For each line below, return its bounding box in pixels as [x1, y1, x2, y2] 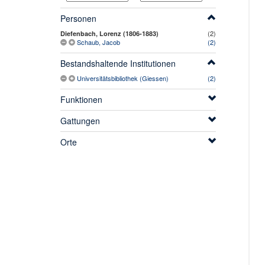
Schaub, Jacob [77, 37, 120, 47]
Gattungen [60, 115, 100, 127]
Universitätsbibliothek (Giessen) [77, 73, 169, 83]
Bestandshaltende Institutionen [60, 57, 176, 70]
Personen [60, 12, 96, 25]
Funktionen [60, 93, 102, 106]
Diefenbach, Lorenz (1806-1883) [60, 29, 159, 38]
